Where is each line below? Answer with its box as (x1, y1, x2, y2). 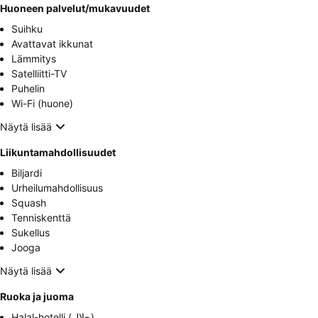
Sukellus (11, 226, 50, 239)
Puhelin (11, 82, 45, 95)
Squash (11, 197, 46, 209)
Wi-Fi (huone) (11, 97, 73, 110)
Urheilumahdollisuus (11, 182, 103, 194)
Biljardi (11, 167, 42, 180)
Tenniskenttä (11, 212, 71, 224)
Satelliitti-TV (11, 67, 67, 80)
